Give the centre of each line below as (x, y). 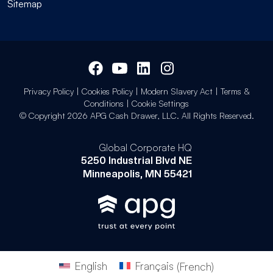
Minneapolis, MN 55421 (137, 174)
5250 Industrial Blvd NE (136, 160)
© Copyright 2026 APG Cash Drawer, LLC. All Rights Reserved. (136, 115)
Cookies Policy (107, 91)
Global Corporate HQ (145, 147)
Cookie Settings (160, 103)
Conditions (104, 103)
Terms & (235, 91)
